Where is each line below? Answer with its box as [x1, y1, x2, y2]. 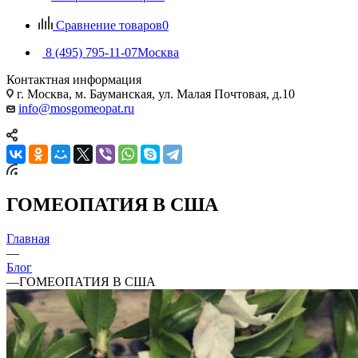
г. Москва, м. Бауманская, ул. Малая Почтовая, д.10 [14, 86, 295, 101]
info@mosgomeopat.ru [18, 101, 134, 115]
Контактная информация [6, 72, 141, 86]
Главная [6, 231, 50, 245]
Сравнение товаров [56, 18, 162, 32]
